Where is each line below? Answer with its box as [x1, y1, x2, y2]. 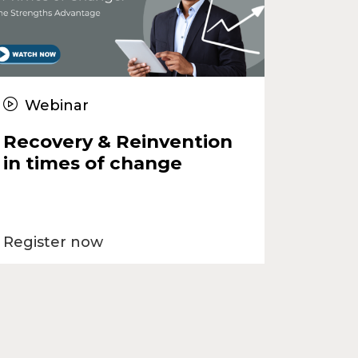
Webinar [21, 96, 89, 114]
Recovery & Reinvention [2, 129, 233, 153]
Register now [2, 233, 103, 251]
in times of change [2, 151, 182, 174]
